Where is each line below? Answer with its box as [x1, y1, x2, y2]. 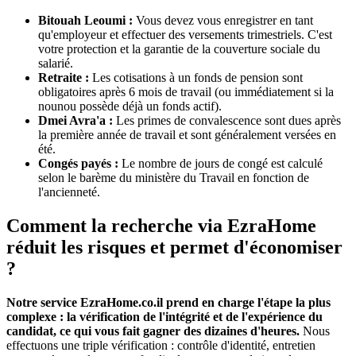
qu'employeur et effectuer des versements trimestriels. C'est [38, 27, 332, 41]
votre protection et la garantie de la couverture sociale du [38, 41, 320, 56]
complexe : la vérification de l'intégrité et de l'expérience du [6, 309, 323, 323]
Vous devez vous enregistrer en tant [133, 13, 313, 27]
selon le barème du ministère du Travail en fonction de [38, 170, 309, 184]
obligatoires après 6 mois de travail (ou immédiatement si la [38, 84, 334, 99]
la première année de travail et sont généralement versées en [38, 127, 336, 141]
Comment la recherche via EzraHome [6, 215, 316, 236]
